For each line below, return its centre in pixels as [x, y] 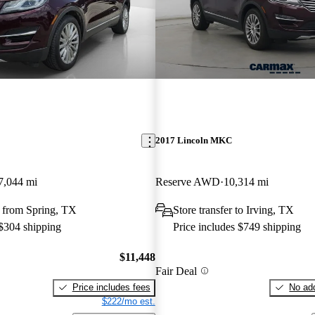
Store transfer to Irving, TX [233, 210]
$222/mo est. [128, 301]
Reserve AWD [187, 182]
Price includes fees [111, 287]
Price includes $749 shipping [237, 227]
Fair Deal [176, 271]
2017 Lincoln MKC [193, 141]
